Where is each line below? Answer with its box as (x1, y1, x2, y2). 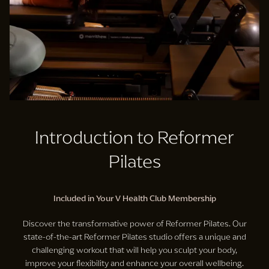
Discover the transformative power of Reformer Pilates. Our (22, 218, 247, 229)
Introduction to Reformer (35, 126, 234, 148)
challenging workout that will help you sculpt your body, (32, 244, 237, 255)
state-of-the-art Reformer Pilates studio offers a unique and (23, 231, 246, 242)
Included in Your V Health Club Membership (53, 192, 216, 204)
